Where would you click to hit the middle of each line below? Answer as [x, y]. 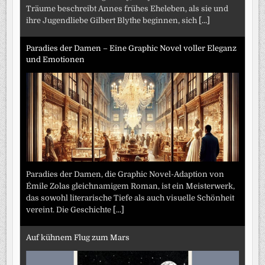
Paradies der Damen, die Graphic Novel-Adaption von [125, 174]
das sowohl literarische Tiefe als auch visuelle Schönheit [130, 198]
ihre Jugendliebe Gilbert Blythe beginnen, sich [113, 21]
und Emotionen [56, 59]
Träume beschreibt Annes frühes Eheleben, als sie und [127, 9]
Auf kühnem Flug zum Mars [78, 237]
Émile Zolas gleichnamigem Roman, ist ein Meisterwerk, [131, 186]
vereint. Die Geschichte [70, 210]
